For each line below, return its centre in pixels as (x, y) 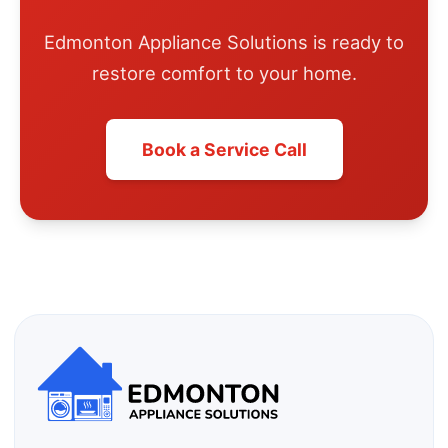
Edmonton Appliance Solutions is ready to (224, 42)
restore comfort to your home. (224, 73)
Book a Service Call (224, 150)
